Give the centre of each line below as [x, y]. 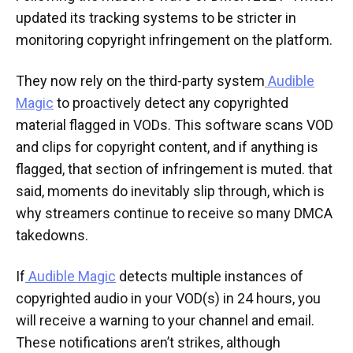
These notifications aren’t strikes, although [148, 343]
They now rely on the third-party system [140, 81]
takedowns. [52, 236]
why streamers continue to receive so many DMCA [174, 214]
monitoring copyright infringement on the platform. [174, 40]
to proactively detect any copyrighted [171, 103]
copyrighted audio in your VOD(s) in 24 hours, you [168, 299]
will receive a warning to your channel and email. [165, 321]
